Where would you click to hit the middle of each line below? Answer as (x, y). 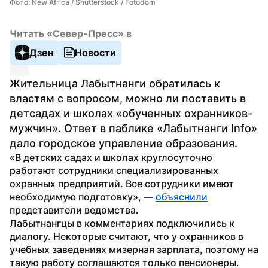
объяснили (182, 197)
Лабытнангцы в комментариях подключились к (122, 223)
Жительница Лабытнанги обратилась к (115, 83)
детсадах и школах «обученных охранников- (131, 113)
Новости (95, 52)
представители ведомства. (74, 210)
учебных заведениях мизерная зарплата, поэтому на (134, 249)
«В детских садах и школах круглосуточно (111, 157)
